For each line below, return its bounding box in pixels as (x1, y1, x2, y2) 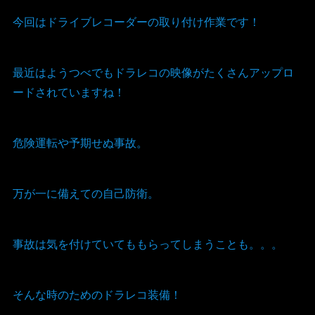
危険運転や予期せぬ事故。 (12, 134, 148, 151)
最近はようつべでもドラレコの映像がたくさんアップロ (12, 64, 294, 81)
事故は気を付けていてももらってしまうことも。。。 (12, 236, 283, 252)
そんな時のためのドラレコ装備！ (12, 286, 181, 303)
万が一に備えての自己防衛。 (12, 185, 159, 202)
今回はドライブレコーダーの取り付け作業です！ (12, 13, 260, 30)
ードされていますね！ (12, 84, 125, 101)
